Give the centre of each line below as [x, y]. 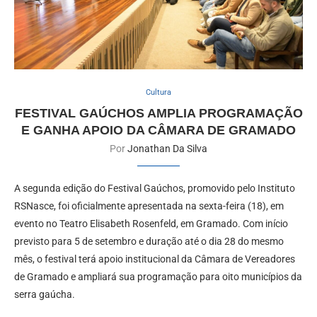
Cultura [158, 92]
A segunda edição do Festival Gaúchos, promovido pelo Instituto [155, 188]
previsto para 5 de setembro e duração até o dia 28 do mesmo [149, 241]
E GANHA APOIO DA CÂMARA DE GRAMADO [158, 130]
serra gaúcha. [45, 294]
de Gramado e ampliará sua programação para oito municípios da [158, 276]
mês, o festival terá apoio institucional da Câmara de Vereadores [155, 259]
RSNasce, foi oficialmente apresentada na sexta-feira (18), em [149, 206]
